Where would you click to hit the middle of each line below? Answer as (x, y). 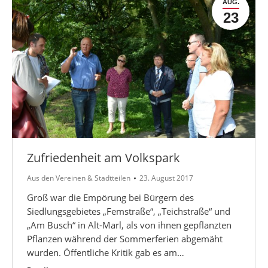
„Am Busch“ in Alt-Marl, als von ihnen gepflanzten (129, 225)
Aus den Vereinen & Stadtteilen (79, 178)
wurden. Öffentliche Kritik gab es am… (106, 252)
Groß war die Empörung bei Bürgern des (110, 197)
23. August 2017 (166, 178)
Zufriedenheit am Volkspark (103, 157)
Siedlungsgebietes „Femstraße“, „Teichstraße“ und (129, 211)
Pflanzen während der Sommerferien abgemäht (125, 238)
